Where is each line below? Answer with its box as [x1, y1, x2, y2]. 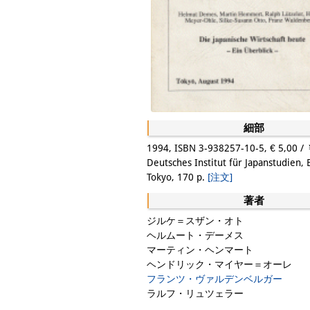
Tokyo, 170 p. [147, 172, 208, 183]
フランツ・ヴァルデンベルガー [147, 273, 282, 285]
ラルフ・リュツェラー [147, 288, 244, 300]
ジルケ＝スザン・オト [147, 215, 244, 227]
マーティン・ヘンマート [147, 244, 253, 256]
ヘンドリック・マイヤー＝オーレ [147, 259, 292, 271]
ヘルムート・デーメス [147, 230, 244, 241]
